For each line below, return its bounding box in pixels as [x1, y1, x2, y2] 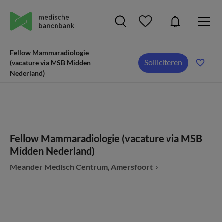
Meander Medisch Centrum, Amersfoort [10, 162, 153, 171]
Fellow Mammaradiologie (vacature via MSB [10, 132, 202, 144]
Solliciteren [144, 57, 182, 67]
